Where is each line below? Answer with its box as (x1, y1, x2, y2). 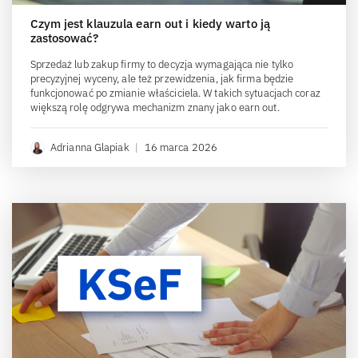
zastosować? (30, 30, 99, 46)
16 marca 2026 (144, 140, 218, 154)
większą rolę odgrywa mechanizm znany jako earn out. (30, 100, 280, 114)
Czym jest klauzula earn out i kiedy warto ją (30, 15, 270, 31)
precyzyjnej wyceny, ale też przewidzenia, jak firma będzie (30, 71, 294, 86)
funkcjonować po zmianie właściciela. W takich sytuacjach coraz (30, 86, 320, 100)
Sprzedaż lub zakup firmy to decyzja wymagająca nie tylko (30, 57, 294, 71)
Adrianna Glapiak (50, 140, 129, 154)
